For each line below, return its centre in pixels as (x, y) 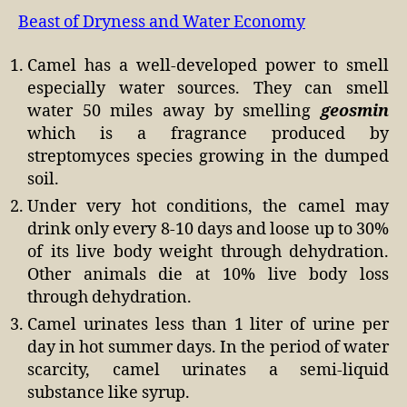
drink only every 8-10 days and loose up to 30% (208, 229)
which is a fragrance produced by (208, 134)
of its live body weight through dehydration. (208, 252)
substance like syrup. (109, 392)
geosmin (355, 111)
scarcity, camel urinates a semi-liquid (208, 370)
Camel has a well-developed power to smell (208, 65)
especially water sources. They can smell (208, 88)
